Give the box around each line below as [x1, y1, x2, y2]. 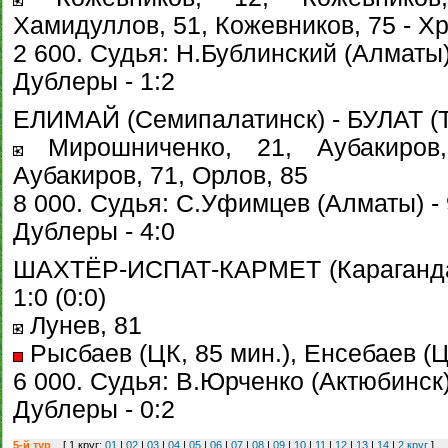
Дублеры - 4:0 [13, 218, 175, 245]
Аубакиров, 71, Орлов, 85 [13, 162, 308, 189]
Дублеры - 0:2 [13, 396, 175, 423]
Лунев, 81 [23, 312, 142, 339]
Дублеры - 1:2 [13, 68, 175, 95]
